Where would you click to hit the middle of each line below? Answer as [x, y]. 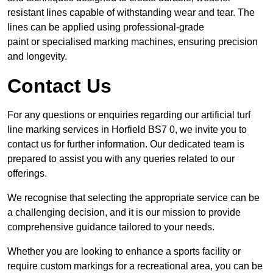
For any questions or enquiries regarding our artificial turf [129, 115]
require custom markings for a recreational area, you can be [135, 266]
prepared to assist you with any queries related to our [121, 159]
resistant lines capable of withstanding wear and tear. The [131, 13]
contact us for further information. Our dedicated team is [126, 144]
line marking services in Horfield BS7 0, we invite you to [127, 130]
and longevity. [37, 57]
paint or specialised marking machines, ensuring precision [133, 42]
